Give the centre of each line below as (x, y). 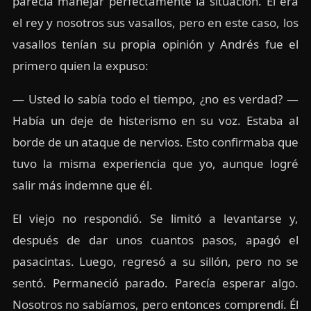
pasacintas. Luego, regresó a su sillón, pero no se (155, 262)
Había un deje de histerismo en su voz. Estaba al (155, 121)
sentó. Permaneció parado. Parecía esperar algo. (155, 283)
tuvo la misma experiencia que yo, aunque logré (155, 164)
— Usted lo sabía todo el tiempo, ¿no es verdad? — (155, 99)
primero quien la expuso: (80, 66)
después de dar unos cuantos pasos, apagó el (155, 240)
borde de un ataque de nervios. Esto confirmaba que (155, 142)
